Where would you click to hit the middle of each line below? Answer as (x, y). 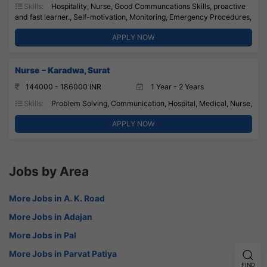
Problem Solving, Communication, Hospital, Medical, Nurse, (151, 103)
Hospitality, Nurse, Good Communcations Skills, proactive (148, 6)
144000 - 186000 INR (63, 86)
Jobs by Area (49, 171)
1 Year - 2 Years (176, 86)
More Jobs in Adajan (51, 216)
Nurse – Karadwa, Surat (63, 70)
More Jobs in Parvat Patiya (63, 253)
